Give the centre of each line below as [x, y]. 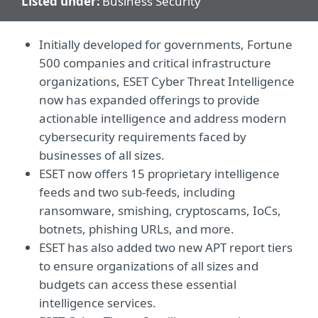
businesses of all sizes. [102, 155]
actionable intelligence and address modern [163, 119]
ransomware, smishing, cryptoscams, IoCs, [160, 211]
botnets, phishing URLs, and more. [137, 229]
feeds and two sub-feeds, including [137, 192]
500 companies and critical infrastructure [155, 63]
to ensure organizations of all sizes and [149, 266]
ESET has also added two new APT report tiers [166, 248]
